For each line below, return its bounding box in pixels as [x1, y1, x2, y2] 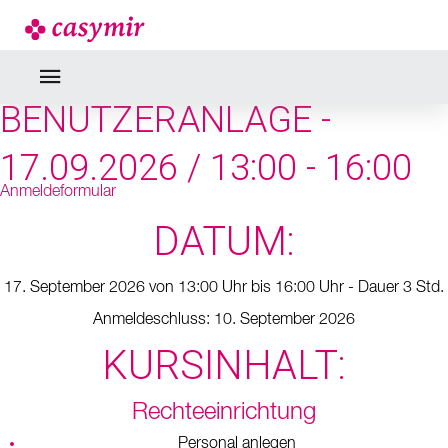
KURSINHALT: [102, 342, 346, 389]
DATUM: [153, 218, 295, 265]
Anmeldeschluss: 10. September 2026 [93, 312, 355, 328]
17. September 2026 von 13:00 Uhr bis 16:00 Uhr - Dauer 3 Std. [4, 280, 444, 296]
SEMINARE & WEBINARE [29, 3, 419, 45]
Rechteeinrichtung [132, 400, 316, 424]
